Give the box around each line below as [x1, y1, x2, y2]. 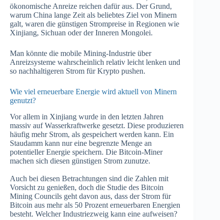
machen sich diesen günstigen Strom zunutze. [10, 156, 150, 165]
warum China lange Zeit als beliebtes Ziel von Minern [10, 11, 177, 20]
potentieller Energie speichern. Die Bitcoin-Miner [10, 147, 163, 156]
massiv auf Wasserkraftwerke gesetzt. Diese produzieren [10, 121, 184, 130]
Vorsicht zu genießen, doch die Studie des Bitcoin [10, 183, 164, 192]
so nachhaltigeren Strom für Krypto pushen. [10, 67, 145, 76]
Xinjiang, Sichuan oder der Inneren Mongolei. [10, 28, 153, 37]
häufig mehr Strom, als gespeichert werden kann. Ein [10, 130, 174, 138]
